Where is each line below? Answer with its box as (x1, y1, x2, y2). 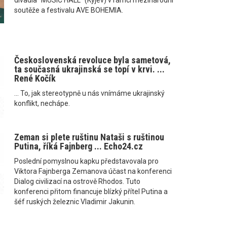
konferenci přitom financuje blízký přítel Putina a (14, 187, 168, 196)
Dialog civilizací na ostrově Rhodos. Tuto (14, 177, 140, 185)
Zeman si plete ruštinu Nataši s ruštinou (14, 131, 164, 142)
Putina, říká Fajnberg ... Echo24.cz (14, 140, 143, 152)
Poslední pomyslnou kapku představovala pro (14, 157, 159, 165)
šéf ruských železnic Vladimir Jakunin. (14, 197, 135, 206)
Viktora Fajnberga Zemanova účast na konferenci (14, 167, 172, 175)
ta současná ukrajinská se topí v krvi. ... (14, 64, 165, 75)
